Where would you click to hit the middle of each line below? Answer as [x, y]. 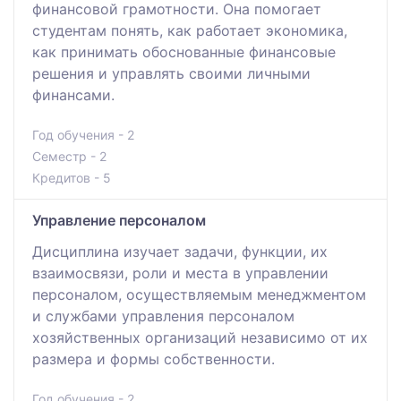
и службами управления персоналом [163, 316]
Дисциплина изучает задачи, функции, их [180, 251]
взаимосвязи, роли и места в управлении [180, 273]
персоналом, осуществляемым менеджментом [199, 294]
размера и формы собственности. [154, 358]
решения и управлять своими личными [171, 73]
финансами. [73, 94]
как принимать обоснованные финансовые [184, 51]
